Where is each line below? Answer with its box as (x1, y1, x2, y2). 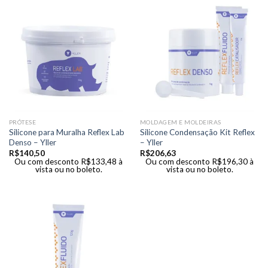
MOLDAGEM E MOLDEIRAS (139, 118, 221, 126)
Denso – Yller (8, 137, 56, 147)
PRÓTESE (8, 118, 36, 126)
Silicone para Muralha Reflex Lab (8, 127, 124, 137)
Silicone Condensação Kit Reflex (139, 127, 255, 137)
